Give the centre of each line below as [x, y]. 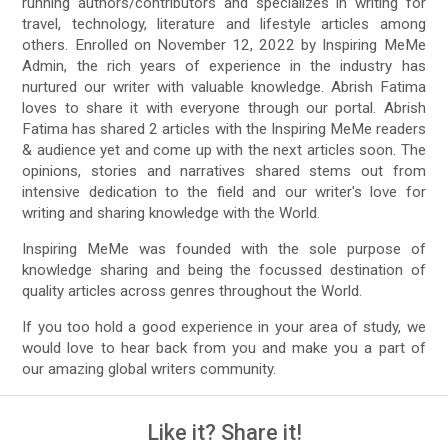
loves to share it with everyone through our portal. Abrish [224, 107]
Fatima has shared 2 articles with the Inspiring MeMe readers [224, 128]
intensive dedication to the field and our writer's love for [224, 191]
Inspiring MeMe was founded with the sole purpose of [224, 249]
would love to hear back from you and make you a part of [224, 348]
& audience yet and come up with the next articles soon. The [224, 149]
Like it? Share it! [224, 433]
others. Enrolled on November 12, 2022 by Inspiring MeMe [224, 44]
